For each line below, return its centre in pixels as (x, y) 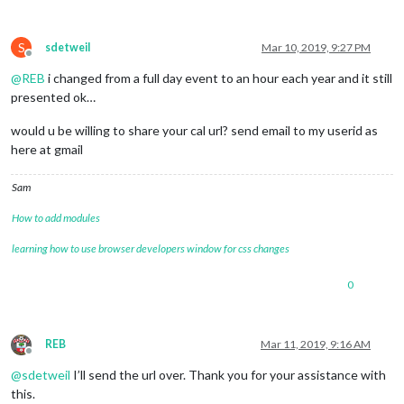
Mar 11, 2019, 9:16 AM (316, 344)
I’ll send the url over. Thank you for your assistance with (228, 375)
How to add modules (56, 218)
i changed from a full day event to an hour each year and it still (219, 78)
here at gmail (47, 150)
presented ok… (53, 97)
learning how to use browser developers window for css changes (151, 249)
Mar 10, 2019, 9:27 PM (316, 48)
